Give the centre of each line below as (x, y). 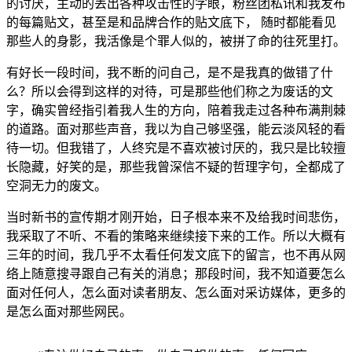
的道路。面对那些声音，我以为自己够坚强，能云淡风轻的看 (176, 129)
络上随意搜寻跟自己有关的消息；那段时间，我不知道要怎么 (176, 273)
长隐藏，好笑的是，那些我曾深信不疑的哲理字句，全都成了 (176, 167)
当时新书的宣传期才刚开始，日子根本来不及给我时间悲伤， (176, 217)
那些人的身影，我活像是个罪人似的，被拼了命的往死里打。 (176, 41)
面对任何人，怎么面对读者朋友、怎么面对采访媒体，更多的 (176, 292)
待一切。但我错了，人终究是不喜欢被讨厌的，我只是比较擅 (176, 148)
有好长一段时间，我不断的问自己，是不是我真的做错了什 (170, 72)
